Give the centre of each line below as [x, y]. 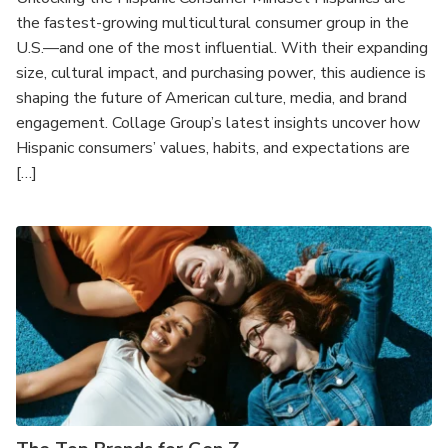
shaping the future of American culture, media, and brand [211, 98]
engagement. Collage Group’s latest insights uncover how [218, 123]
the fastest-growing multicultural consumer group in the [212, 23]
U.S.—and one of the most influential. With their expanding [222, 48]
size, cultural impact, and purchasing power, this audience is [221, 73]
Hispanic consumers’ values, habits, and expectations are [213, 148]
